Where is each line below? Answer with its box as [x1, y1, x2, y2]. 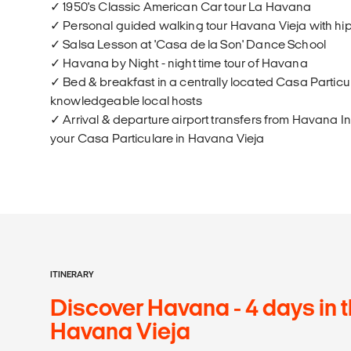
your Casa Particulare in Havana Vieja [50, 131, 265, 145]
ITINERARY [50, 269, 94, 279]
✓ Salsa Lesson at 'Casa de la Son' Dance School [50, 37, 327, 51]
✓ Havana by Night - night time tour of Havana [50, 56, 308, 70]
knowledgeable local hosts [50, 93, 202, 107]
